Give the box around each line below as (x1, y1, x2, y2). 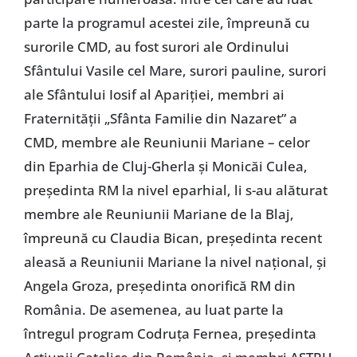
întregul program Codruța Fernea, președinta (23, 324, 316, 343)
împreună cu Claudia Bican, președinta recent (23, 228, 322, 247)
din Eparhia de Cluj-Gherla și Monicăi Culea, (23, 156, 308, 175)
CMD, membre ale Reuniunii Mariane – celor (23, 132, 310, 151)
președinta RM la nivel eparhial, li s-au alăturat (23, 180, 328, 199)
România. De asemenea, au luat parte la (23, 300, 284, 319)
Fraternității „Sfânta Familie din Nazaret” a (23, 108, 297, 127)
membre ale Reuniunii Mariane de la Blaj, (23, 204, 294, 223)
